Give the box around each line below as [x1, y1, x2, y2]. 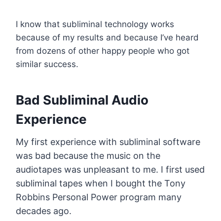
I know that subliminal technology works [16, 19, 174, 29]
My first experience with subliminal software [16, 136, 200, 147]
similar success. [16, 59, 78, 69]
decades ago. [16, 205, 72, 216]
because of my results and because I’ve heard [16, 32, 199, 42]
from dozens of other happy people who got [16, 45, 189, 56]
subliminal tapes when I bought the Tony [16, 178, 185, 188]
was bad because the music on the [16, 150, 160, 161]
